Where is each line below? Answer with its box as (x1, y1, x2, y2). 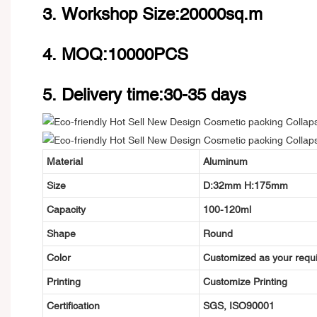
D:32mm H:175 (202, 179, 271, 191)
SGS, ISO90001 (202, 299, 275, 311)
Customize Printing (202, 275, 287, 287)
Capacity (46, 203, 86, 215)
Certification (46, 299, 100, 311)
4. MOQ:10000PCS (42, 44, 188, 64)
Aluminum (202, 155, 248, 167)
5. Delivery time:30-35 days (42, 84, 246, 104)
